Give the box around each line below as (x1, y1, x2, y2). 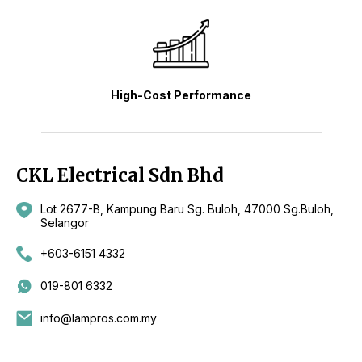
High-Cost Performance (111, 87, 251, 102)
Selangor (40, 215, 89, 229)
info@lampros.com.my (40, 310, 157, 325)
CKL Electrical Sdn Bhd (16, 163, 224, 187)
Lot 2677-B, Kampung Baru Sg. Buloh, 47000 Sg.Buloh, (40, 201, 334, 216)
